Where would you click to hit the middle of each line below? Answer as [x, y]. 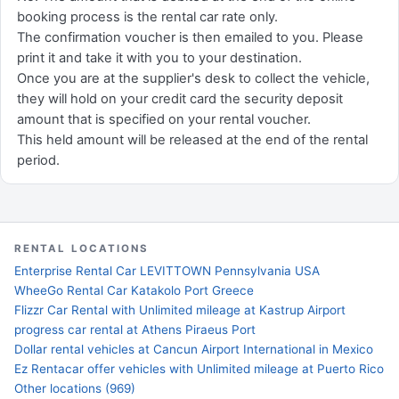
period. [38, 160]
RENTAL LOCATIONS [82, 248]
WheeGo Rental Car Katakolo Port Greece [134, 290]
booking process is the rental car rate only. [147, 17]
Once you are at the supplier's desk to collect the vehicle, [193, 78]
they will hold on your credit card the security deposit [180, 99]
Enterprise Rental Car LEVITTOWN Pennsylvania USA [167, 271]
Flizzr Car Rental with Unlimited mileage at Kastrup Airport [180, 310]
